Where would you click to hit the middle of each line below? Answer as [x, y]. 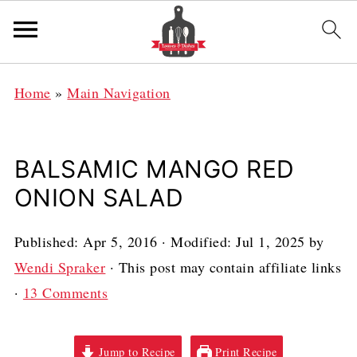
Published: [49, 241]
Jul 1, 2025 [271, 241]
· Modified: [197, 241]
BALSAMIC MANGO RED [154, 169]
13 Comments [65, 292]
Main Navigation [119, 92]
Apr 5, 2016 [120, 241]
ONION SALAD [99, 198]
